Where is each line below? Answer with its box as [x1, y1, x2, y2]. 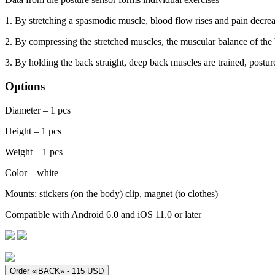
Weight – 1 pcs [5, 146, 63, 157]
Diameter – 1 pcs [5, 104, 71, 115]
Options [5, 79, 45, 93]
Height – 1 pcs [5, 125, 61, 136]
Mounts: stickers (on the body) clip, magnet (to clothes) [5, 188, 218, 199]
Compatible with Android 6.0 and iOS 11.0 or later [5, 209, 201, 220]
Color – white [5, 167, 58, 178]
